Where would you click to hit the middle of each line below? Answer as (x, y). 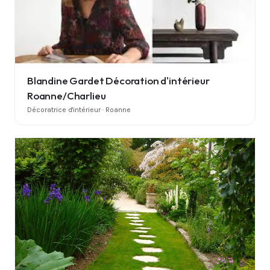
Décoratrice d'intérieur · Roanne (79, 109)
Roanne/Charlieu (67, 95)
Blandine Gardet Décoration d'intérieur (118, 80)
